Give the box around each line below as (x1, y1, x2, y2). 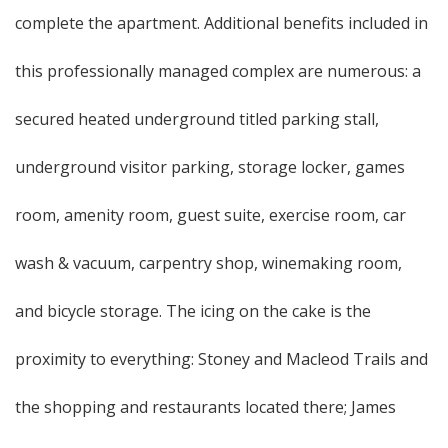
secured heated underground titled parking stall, (15, 108, 379, 130)
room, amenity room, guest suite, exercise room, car (15, 204, 406, 226)
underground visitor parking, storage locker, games (15, 156, 405, 178)
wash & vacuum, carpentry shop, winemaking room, (15, 252, 402, 274)
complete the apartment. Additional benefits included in (15, 12, 428, 34)
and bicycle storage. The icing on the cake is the (15, 300, 371, 322)
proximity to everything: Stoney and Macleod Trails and (15, 348, 428, 370)
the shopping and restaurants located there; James (15, 396, 396, 418)
